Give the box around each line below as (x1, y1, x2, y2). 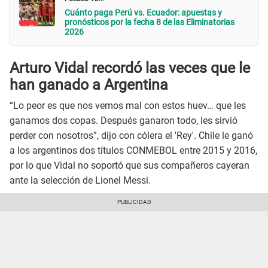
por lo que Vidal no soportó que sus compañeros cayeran (10, 159, 249, 171)
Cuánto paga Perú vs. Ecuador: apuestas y (65, 7, 222, 17)
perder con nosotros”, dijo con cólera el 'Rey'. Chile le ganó (10, 129, 253, 141)
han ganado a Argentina (10, 76, 168, 94)
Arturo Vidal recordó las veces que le (10, 59, 250, 77)
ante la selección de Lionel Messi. (10, 174, 151, 186)
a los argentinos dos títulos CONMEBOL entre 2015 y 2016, (10, 144, 257, 156)
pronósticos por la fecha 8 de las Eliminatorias (65, 17, 234, 27)
